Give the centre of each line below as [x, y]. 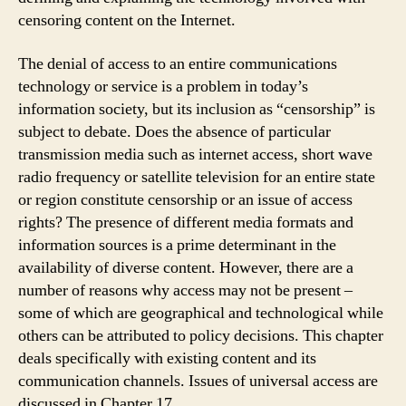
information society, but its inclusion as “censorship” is [197, 109]
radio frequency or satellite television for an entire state [197, 177]
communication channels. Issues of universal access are [198, 381]
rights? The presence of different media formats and [186, 222]
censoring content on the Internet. [127, 20]
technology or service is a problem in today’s [163, 86]
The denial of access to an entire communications [178, 63]
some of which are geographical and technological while [201, 313]
